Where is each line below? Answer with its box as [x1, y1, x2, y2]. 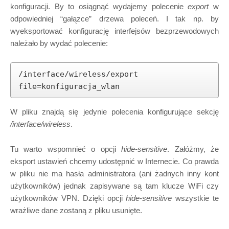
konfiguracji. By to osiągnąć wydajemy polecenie [10, 2, 188, 11]
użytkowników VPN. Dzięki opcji [10, 194, 126, 202]
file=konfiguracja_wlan [18, 82, 120, 91]
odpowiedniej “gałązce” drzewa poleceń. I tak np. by [10, 14, 219, 23]
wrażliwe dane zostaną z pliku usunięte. [10, 206, 142, 215]
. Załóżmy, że [167, 145, 219, 153]
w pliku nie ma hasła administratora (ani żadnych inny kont [10, 169, 219, 178]
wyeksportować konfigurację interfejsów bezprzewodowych [10, 27, 219, 35]
